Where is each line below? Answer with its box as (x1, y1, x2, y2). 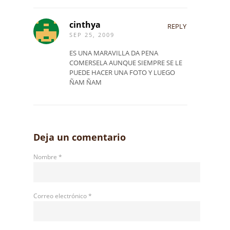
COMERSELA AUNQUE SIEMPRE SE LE (69, 57, 182, 67)
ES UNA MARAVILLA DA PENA (69, 48, 158, 57)
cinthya (69, 19, 101, 31)
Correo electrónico (33, 191, 88, 200)
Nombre (33, 152, 59, 162)
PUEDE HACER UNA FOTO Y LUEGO (69, 67, 175, 77)
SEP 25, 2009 (69, 31, 114, 39)
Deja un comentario (33, 130, 126, 143)
